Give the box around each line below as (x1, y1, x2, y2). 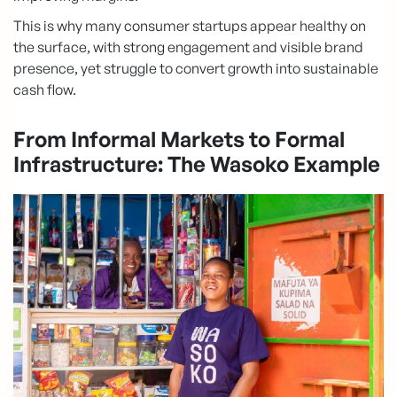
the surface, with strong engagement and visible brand (13, 38, 363, 57)
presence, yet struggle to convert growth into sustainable (13, 59, 378, 78)
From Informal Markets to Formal (13, 126, 345, 153)
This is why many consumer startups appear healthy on (13, 17, 366, 35)
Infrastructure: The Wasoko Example (13, 151, 380, 178)
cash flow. (13, 81, 76, 99)
